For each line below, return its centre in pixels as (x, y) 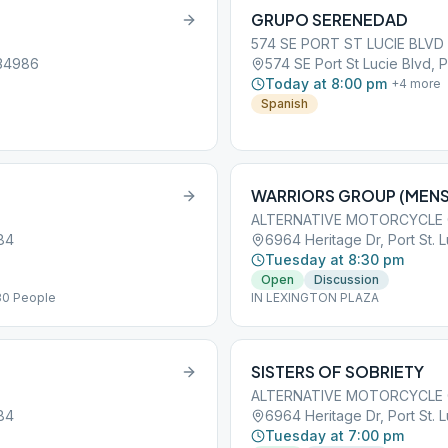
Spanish (284, 103)
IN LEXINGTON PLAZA (315, 297)
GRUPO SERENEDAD (329, 19)
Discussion (346, 279)
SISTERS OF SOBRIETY (337, 371)
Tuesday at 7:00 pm (334, 435)
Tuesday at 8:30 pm (334, 259)
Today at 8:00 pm (326, 83)
